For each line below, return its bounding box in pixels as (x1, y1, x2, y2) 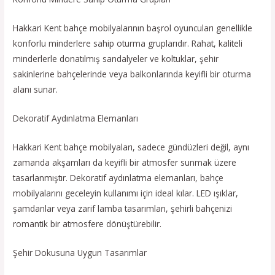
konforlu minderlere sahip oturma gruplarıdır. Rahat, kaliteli (13, 37, 243, 50)
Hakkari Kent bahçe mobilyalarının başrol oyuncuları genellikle (13, 22, 253, 34)
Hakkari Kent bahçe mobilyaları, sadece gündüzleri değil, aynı (13, 141, 250, 153)
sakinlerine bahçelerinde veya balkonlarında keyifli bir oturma (13, 68, 252, 80)
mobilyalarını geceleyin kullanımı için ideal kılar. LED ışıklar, (13, 187, 239, 199)
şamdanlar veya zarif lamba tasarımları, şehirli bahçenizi (13, 202, 233, 214)
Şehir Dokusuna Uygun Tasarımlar (13, 246, 147, 258)
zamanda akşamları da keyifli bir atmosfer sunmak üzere (13, 156, 237, 168)
